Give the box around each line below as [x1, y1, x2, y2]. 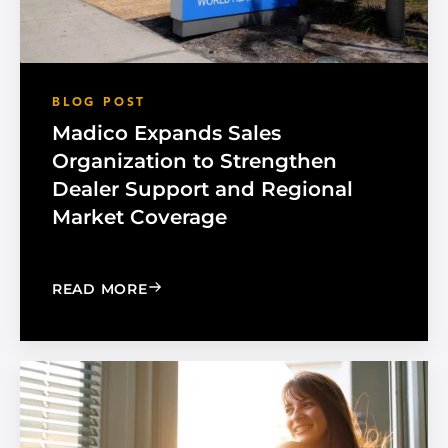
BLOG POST [52, 97, 147, 109]
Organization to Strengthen [52, 149, 337, 173]
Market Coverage [52, 205, 227, 229]
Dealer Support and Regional [52, 177, 353, 201]
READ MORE [52, 280, 148, 298]
